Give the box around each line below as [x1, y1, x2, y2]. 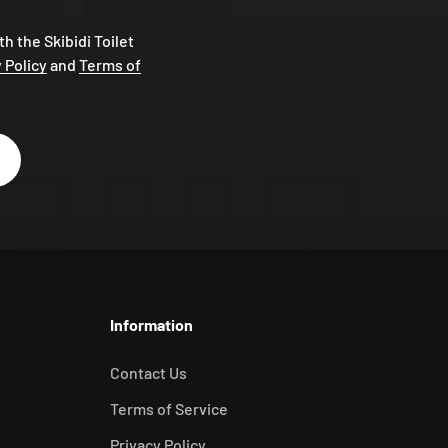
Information [109, 314, 193, 334]
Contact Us [109, 362, 187, 382]
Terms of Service [109, 398, 228, 418]
